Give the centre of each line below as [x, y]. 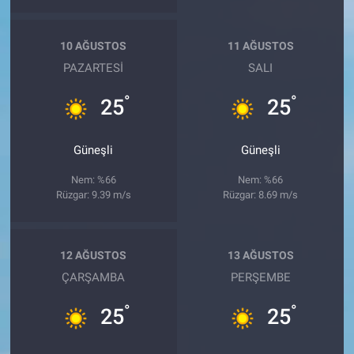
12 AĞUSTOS [94, 256]
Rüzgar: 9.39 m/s [93, 194]
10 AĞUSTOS [94, 46]
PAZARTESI [94, 68]
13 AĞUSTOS [260, 256]
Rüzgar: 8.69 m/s [261, 194]
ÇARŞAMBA [94, 277]
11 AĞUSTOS [260, 46]
